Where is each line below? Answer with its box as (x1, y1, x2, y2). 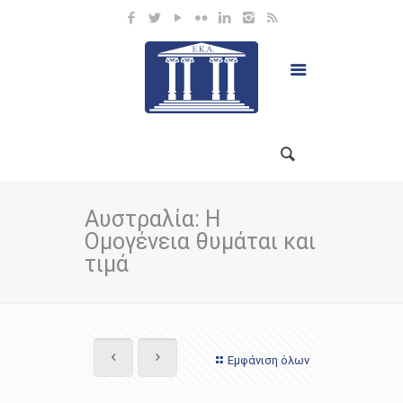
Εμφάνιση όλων (228, 354, 309, 367)
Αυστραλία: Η (85, 206, 220, 232)
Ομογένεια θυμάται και (85, 228, 316, 255)
